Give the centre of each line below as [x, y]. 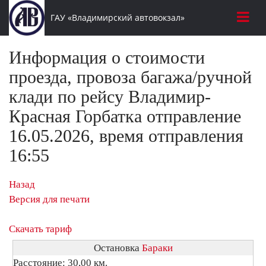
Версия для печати [49, 199]
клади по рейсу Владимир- [110, 96]
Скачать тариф [40, 229]
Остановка [118, 248]
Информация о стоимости [107, 57]
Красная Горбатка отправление [125, 116]
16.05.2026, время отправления [126, 136]
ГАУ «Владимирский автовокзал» [117, 18]
